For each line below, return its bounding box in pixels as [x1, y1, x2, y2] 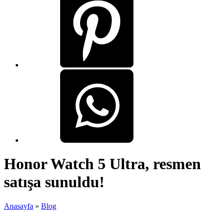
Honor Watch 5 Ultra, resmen [4, 155, 201, 173]
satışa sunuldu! [4, 173, 105, 191]
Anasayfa [4, 201, 33, 210]
